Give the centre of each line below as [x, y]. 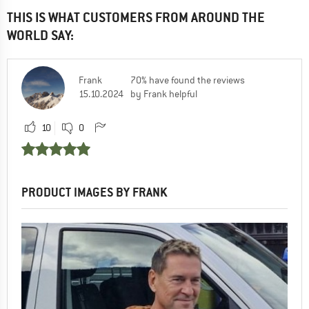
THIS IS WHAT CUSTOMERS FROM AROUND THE [136, 17]
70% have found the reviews [188, 80]
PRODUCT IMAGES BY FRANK [94, 192]
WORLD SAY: [40, 35]
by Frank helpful [164, 93]
